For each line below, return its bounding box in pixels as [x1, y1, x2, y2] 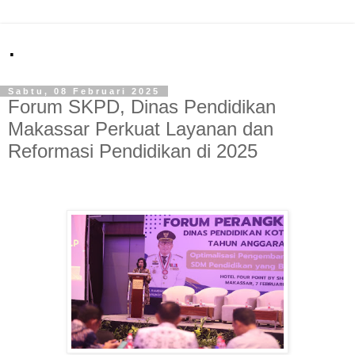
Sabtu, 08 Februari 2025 [8, 86, 160, 96]
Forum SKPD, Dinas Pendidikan [8, 96, 276, 117]
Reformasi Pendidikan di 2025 [8, 140, 258, 162]
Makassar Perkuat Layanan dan [8, 118, 273, 139]
